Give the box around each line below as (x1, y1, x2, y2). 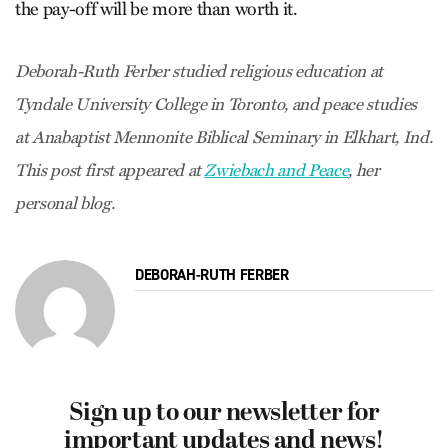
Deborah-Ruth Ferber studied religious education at (15, 61, 384, 82)
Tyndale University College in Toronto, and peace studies (15, 94, 417, 115)
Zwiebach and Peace (204, 160, 349, 181)
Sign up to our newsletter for (68, 400, 380, 428)
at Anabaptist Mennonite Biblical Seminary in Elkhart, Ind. (15, 127, 433, 148)
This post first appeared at (15, 160, 205, 181)
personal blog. (15, 193, 118, 214)
